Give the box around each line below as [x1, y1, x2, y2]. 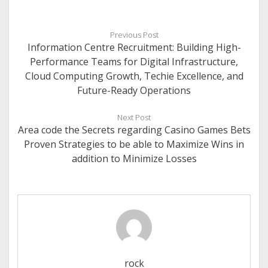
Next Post [117, 112, 151, 123]
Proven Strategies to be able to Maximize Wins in [24, 138, 244, 151]
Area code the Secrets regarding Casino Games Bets [17, 123, 251, 136]
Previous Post [109, 29, 159, 40]
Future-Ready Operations [77, 84, 191, 97]
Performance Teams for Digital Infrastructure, [30, 55, 238, 68]
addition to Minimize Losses [71, 152, 197, 165]
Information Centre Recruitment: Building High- [27, 41, 241, 54]
